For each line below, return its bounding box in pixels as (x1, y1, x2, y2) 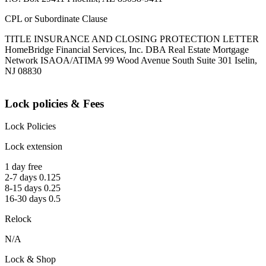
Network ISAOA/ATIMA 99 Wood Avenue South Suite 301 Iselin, (5, 55, 257, 66)
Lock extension (5, 141, 62, 152)
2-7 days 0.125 (5, 172, 61, 183)
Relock (5, 214, 31, 224)
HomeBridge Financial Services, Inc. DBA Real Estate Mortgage (5, 45, 249, 55)
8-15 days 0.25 (5, 183, 61, 194)
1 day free (5, 161, 42, 172)
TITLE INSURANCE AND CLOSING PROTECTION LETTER (5, 34, 259, 45)
